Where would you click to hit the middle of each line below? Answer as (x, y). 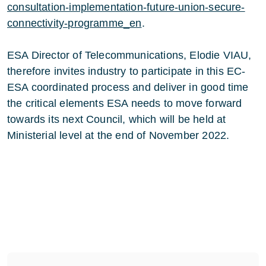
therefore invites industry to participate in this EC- (126, 72)
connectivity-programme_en (75, 23)
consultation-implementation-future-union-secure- (126, 7)
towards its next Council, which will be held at (117, 120)
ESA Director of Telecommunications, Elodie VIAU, (129, 56)
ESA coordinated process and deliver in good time (128, 88)
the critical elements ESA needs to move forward (125, 104)
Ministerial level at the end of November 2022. (118, 136)
